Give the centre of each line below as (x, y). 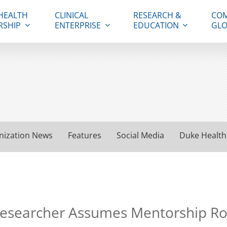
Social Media (140, 135)
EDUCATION (156, 25)
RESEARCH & (157, 15)
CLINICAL (72, 15)
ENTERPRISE (78, 25)
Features (85, 135)
